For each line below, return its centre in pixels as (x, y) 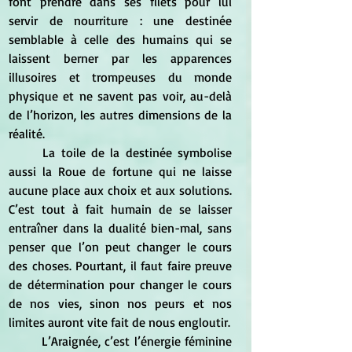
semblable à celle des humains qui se (120, 39)
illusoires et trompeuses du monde (120, 77)
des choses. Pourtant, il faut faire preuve (120, 265)
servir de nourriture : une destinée (120, 20)
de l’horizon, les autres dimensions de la (120, 114)
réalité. (27, 133)
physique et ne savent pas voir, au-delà (120, 95)
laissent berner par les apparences (120, 58)
